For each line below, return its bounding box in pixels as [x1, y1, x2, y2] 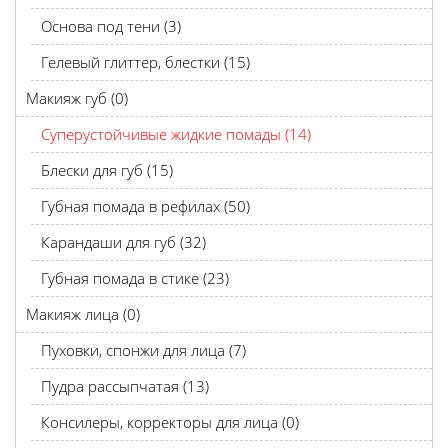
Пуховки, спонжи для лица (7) [41, 340, 246, 360]
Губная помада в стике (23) [41, 268, 229, 288]
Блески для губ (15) [41, 160, 173, 180]
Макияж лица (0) [26, 304, 140, 324]
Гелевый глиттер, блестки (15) [41, 52, 250, 72]
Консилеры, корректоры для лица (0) [41, 412, 299, 432]
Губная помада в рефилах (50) [41, 196, 250, 216]
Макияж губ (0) [26, 88, 128, 108]
